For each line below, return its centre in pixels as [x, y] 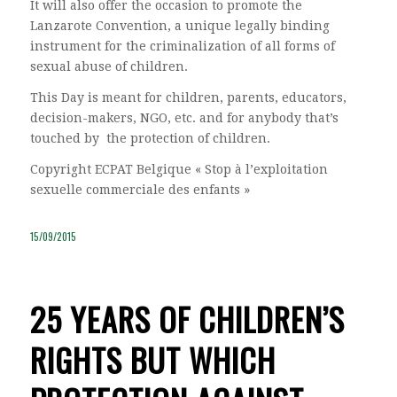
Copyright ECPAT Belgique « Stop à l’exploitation [179, 169]
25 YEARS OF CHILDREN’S [187, 318]
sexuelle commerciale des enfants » [140, 189]
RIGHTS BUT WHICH [152, 359]
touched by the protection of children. [150, 139]
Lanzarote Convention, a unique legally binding [179, 26]
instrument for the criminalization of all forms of [182, 47]
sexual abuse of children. [109, 67]
